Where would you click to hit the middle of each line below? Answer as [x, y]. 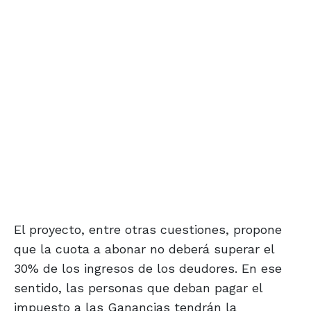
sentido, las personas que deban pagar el [138, 288]
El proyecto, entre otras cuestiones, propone [148, 230]
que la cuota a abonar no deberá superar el [144, 249]
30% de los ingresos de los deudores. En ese [148, 269]
